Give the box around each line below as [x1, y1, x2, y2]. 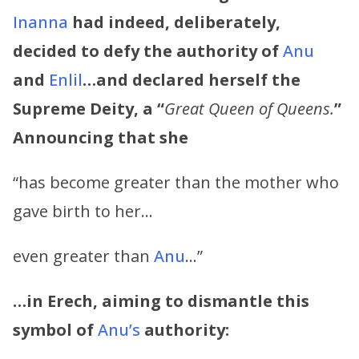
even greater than [13, 244, 154, 267]
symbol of [13, 318, 94, 341]
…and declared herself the [83, 68, 301, 91]
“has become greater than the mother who [13, 171, 339, 193]
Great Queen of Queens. [164, 97, 334, 119]
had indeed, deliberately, [72, 10, 280, 33]
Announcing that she [13, 126, 188, 148]
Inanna [13, 10, 68, 33]
